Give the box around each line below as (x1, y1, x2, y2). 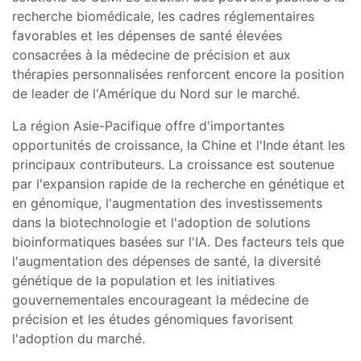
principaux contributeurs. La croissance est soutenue (12, 156, 334, 172)
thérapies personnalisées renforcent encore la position (12, 65, 344, 82)
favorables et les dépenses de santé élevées (12, 27, 282, 44)
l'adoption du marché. (12, 330, 145, 346)
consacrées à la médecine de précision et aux (12, 46, 291, 63)
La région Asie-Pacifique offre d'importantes (12, 117, 284, 134)
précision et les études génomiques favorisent (12, 310, 293, 327)
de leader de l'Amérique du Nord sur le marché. (12, 85, 300, 102)
